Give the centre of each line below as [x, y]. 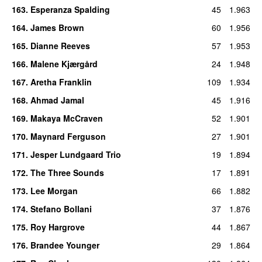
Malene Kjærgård [64, 63]
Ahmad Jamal [57, 100]
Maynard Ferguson [68, 136]
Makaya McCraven [66, 118]
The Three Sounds [67, 172]
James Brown [57, 27]
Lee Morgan [54, 190]
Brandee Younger [65, 245]
